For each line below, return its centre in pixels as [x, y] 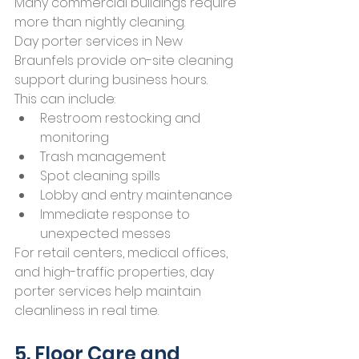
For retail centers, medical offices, [123, 253]
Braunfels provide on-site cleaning [125, 61]
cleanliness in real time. [87, 311]
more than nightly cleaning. [100, 22]
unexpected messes [105, 234]
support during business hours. [111, 80]
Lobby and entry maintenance [136, 196]
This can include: [65, 99]
